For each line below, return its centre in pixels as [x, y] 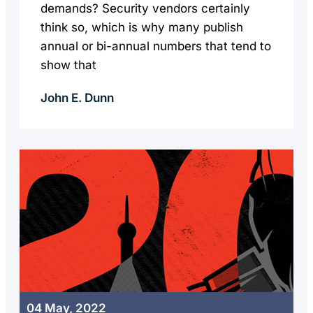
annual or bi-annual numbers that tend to [156, 46]
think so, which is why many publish [142, 27]
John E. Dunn [77, 98]
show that [68, 65]
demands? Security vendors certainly [145, 8]
